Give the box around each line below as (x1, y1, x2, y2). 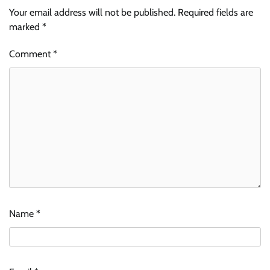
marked (9, 20, 42, 33)
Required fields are (178, 6, 253, 18)
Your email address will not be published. (9, 6, 175, 18)
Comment (9, 48, 53, 60)
